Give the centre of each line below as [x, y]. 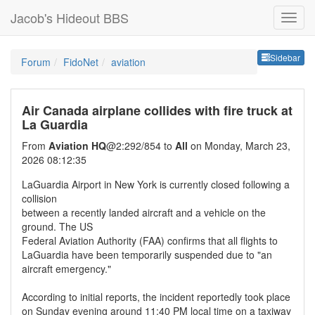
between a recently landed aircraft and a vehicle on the [144, 212]
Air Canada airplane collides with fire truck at [157, 110]
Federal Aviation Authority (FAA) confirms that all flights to [150, 240]
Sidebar [285, 58]
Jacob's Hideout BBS [70, 18]
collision [39, 198]
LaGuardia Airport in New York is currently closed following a [156, 184]
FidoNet [81, 62]
